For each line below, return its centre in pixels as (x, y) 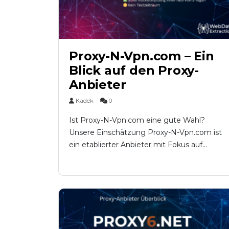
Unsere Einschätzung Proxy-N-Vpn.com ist (145, 132)
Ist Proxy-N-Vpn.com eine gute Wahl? (137, 120)
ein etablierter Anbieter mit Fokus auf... (138, 144)
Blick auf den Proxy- (134, 70)
